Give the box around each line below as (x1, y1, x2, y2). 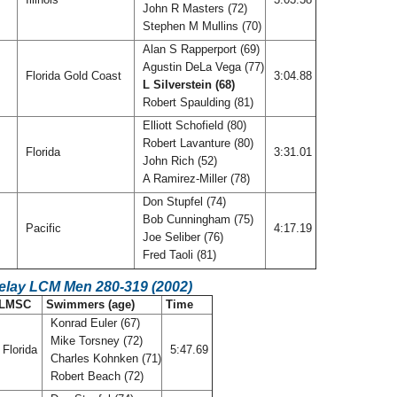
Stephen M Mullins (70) (139, 19, 265, 33)
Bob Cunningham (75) (139, 213, 253, 226)
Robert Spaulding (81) (139, 96, 257, 109)
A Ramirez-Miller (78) (139, 172, 253, 185)
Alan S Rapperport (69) (139, 43, 260, 56)
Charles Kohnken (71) (47, 352, 161, 365)
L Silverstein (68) (143, 78, 235, 91)
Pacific (22, 222, 65, 235)
